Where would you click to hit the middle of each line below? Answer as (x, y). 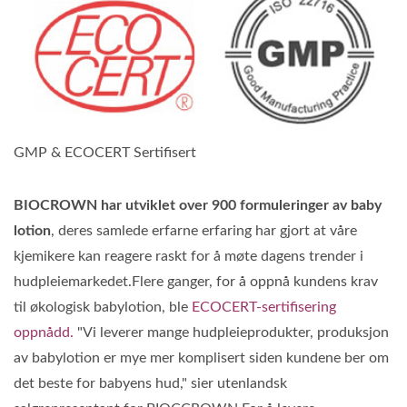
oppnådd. (44, 333)
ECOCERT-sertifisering (264, 308)
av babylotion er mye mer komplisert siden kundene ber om (201, 358)
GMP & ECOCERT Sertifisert (105, 153)
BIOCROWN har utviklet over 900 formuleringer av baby (198, 206)
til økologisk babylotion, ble (103, 308)
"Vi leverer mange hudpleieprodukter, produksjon (231, 333)
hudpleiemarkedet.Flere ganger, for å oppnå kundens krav (196, 282)
